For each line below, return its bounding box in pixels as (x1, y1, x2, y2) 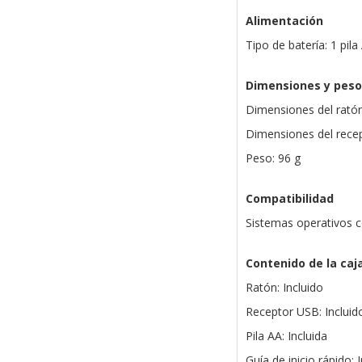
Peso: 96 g (245, 150, 301, 166)
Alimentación (245, 13, 323, 29)
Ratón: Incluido (245, 280, 323, 296)
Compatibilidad (245, 191, 334, 207)
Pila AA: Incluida (245, 328, 327, 344)
